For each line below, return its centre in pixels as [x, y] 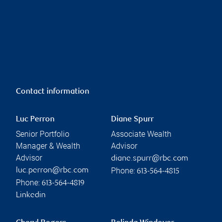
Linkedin [31, 195]
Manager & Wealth [48, 146]
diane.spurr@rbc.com [150, 159]
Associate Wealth [141, 134]
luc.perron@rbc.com [52, 170]
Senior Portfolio [43, 134]
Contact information [53, 92]
